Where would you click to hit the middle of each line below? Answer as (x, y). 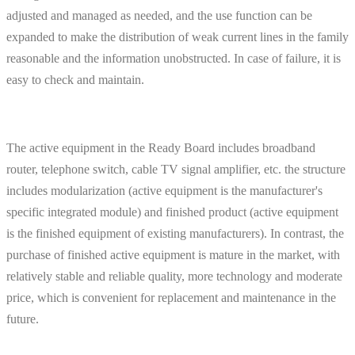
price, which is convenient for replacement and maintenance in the (171, 297)
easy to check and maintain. (75, 79)
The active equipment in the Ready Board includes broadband (161, 147)
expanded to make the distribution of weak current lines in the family (177, 36)
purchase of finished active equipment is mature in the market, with (173, 254)
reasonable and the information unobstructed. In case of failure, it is (174, 58)
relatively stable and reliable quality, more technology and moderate (174, 276)
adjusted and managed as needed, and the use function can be (159, 15)
